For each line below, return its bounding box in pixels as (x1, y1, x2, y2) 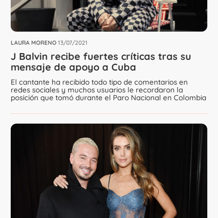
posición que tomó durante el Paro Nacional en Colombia (11, 92, 207, 102)
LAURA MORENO (11, 38, 57, 46)
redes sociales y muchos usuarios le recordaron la (11, 85, 183, 94)
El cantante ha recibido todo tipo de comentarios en (11, 77, 188, 87)
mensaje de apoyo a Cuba (11, 60, 137, 73)
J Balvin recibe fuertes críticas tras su (11, 50, 192, 62)
